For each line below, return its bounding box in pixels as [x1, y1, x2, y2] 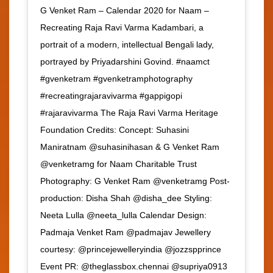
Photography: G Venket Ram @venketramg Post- [40, 176, 230, 186]
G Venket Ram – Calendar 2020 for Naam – [40, 5, 209, 16]
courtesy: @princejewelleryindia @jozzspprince [40, 244, 221, 255]
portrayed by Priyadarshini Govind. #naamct [40, 57, 210, 67]
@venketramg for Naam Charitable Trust [40, 159, 197, 169]
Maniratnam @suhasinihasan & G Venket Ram [40, 142, 219, 152]
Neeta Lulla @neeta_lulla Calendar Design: [40, 210, 207, 221]
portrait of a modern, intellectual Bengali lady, [40, 40, 214, 50]
